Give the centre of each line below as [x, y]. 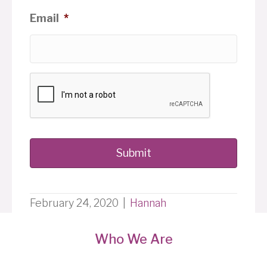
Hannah [148, 203]
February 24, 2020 [74, 203]
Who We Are [133, 239]
